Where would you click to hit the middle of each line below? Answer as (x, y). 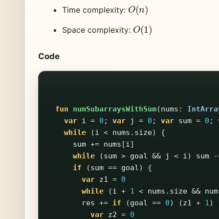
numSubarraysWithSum (115, 109)
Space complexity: (97, 30)
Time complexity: (95, 10)
